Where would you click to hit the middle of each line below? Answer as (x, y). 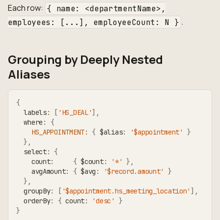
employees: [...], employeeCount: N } (94, 22)
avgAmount (41, 172)
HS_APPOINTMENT (58, 132)
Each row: (26, 8)
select (31, 152)
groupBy (33, 191)
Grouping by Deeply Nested (85, 59)
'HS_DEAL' (75, 113)
